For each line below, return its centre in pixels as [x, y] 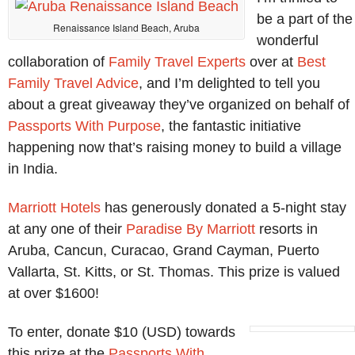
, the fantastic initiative [231, 126]
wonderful [288, 41]
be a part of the [305, 19]
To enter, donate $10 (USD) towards [122, 332]
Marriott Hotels [54, 207]
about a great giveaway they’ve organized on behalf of [179, 105]
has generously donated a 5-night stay [223, 207]
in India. [33, 169]
